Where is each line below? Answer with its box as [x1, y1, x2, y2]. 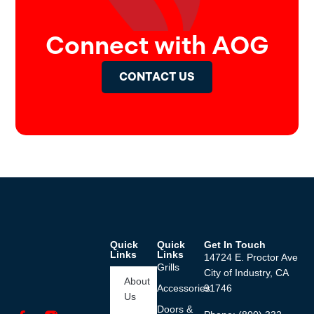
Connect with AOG [45, 30, 269, 60]
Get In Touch [204, 239, 266, 251]
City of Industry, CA [204, 267, 289, 279]
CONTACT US [119, 69, 195, 83]
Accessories [157, 282, 210, 294]
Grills [157, 261, 179, 273]
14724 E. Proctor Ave [204, 252, 299, 264]
